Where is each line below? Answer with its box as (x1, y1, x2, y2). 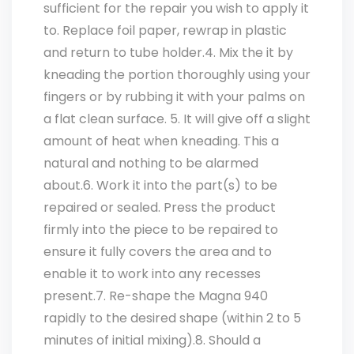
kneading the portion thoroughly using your (43, 66, 311, 84)
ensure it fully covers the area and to (43, 243, 272, 261)
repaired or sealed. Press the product (43, 198, 276, 217)
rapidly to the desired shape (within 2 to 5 (43, 309, 301, 327)
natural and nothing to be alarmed (43, 154, 258, 172)
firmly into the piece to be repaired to (43, 220, 278, 239)
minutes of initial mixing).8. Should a (43, 331, 261, 349)
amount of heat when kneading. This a (43, 132, 279, 150)
